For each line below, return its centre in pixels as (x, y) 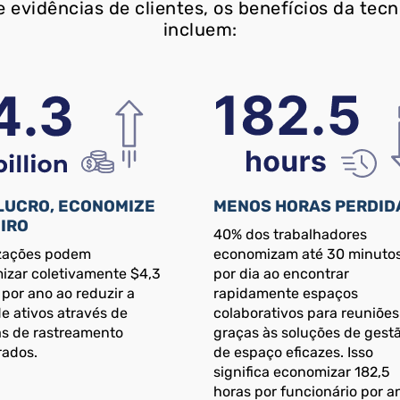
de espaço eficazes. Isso (294, 353)
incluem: (200, 30)
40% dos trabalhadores (291, 235)
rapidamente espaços (286, 294)
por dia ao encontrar (282, 274)
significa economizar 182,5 (302, 372)
